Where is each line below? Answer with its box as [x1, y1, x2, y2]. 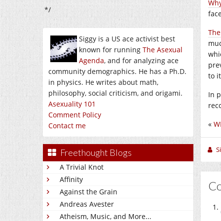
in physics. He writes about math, [48, 77, 158, 87]
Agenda [79, 56, 104, 65]
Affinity [60, 175, 83, 184]
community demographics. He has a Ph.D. [48, 67, 186, 76]
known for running [79, 45, 143, 54]
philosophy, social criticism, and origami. [48, 88, 183, 98]
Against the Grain [60, 187, 117, 196]
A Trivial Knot [60, 162, 104, 172]
